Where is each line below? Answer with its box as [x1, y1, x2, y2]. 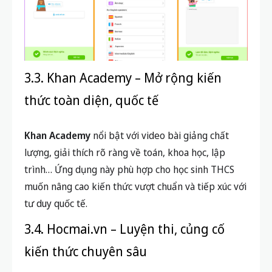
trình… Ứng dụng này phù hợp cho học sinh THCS [24, 163, 234, 177]
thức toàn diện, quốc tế [24, 92, 158, 109]
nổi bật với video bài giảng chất [90, 129, 229, 143]
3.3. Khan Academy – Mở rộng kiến [24, 69, 222, 87]
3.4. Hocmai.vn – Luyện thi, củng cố [24, 220, 225, 238]
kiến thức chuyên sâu [24, 243, 147, 260]
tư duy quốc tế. [24, 197, 87, 211]
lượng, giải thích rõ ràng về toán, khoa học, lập [24, 146, 225, 160]
